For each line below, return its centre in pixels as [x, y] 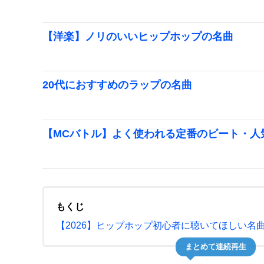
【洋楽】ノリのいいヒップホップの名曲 [138, 36]
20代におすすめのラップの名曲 [117, 85]
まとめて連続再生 [216, 249]
